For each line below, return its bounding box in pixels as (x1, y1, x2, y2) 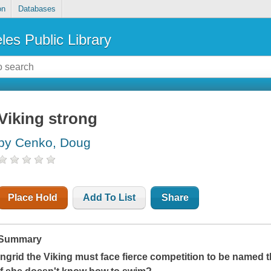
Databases (18, 4, 56, 14)
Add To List (83, 192, 136, 203)
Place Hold (8, 192, 58, 203)
